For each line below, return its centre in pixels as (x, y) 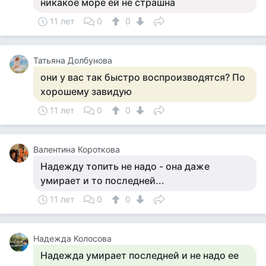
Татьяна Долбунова (73, 60)
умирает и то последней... (102, 180)
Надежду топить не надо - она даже (125, 166)
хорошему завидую (86, 91)
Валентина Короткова (77, 149)
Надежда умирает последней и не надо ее (140, 255)
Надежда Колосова (72, 238)
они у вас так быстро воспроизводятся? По (143, 77)
